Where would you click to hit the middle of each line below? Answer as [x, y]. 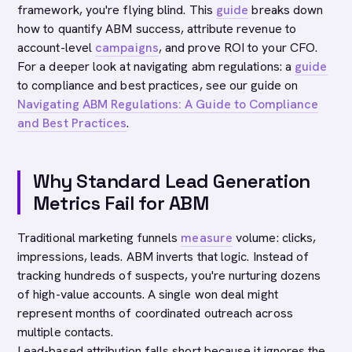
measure [207, 238]
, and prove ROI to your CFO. [238, 48]
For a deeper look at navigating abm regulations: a [156, 66]
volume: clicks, [274, 238]
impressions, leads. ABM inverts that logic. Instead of [163, 257]
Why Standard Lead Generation [172, 181]
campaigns [127, 48]
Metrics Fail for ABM [121, 203]
